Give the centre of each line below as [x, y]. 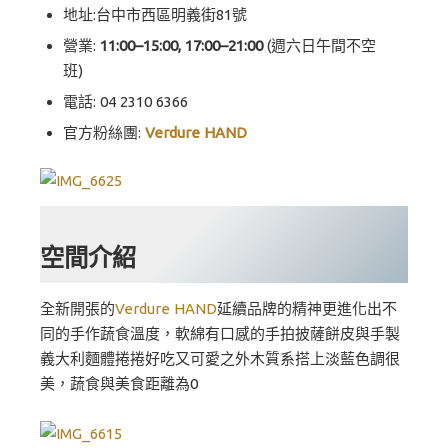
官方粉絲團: [103, 132]
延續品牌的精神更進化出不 [307, 308]
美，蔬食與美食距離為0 [119, 383]
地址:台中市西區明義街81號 [154, 14]
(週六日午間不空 [319, 45]
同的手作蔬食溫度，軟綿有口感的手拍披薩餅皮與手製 [220, 333]
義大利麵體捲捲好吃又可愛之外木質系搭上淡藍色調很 [220, 358]
